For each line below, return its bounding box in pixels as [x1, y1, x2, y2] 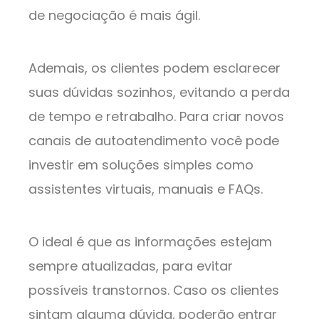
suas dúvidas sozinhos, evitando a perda [28, 83, 290, 102]
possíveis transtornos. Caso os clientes [28, 281, 279, 300]
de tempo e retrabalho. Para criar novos [28, 108, 284, 126]
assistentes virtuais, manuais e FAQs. [28, 180, 266, 199]
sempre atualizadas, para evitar [28, 257, 233, 276]
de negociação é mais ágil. [28, 6, 204, 25]
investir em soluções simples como [28, 156, 253, 174]
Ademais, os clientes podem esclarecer [28, 59, 281, 78]
